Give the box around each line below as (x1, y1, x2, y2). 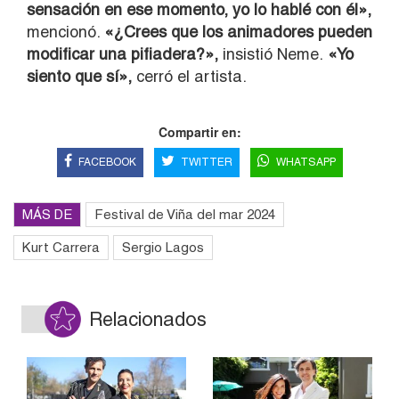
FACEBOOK (77, 155, 136, 168)
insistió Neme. (218, 44, 323, 63)
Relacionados (89, 307, 207, 330)
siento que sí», (27, 66, 132, 85)
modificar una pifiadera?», (27, 44, 218, 63)
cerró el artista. (132, 66, 247, 85)
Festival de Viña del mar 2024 (94, 206, 275, 222)
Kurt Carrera (22, 239, 100, 255)
